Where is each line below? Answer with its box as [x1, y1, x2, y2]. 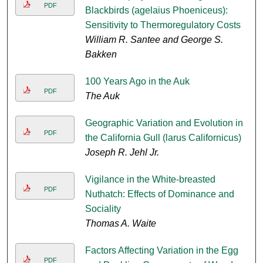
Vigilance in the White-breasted [85, 174, 215, 185]
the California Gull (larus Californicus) [85, 133, 241, 143]
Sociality [85, 204, 121, 214]
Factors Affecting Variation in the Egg [85, 245, 238, 256]
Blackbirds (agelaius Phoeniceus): [85, 5, 228, 16]
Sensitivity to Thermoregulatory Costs [85, 20, 241, 31]
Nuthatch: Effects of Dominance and [85, 189, 234, 200]
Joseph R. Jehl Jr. [85, 147, 159, 158]
